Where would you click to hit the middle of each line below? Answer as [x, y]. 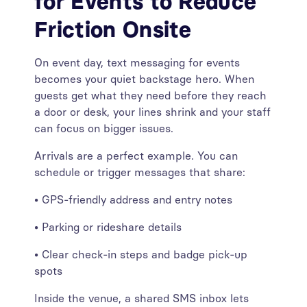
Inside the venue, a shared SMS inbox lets [142, 298]
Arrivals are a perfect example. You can [136, 156]
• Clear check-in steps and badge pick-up [141, 255]
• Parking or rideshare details [111, 227]
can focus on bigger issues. [104, 128]
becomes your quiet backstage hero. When [144, 79]
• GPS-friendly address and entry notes [137, 200]
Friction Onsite [113, 29]
